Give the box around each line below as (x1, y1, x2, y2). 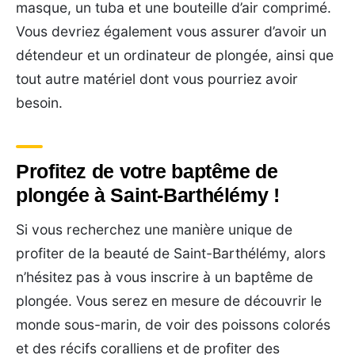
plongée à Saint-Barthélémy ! (16, 183, 280, 206)
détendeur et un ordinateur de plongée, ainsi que (16, 46, 334, 63)
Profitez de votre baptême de (16, 159, 278, 182)
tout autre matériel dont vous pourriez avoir (16, 70, 298, 87)
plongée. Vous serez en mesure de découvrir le (16, 292, 322, 309)
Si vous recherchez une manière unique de (16, 220, 292, 238)
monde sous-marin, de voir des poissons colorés (16, 315, 330, 333)
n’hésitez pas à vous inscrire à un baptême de (16, 268, 313, 285)
